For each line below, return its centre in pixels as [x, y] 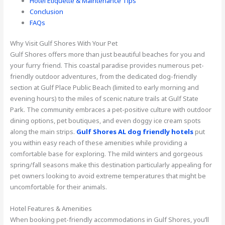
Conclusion [47, 11]
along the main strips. [43, 132]
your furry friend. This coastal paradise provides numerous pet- [107, 66]
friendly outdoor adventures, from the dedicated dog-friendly [104, 77]
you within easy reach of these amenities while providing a [99, 143]
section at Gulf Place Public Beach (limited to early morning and [105, 88]
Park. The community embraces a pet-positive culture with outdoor [111, 110]
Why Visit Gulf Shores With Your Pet [64, 43]
